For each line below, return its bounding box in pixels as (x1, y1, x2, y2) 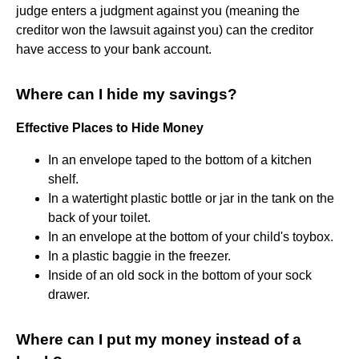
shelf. (48, 171, 79, 186)
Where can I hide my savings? (16, 85, 237, 103)
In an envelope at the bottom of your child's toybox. (48, 229, 333, 244)
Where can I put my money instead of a (16, 330, 301, 348)
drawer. (48, 287, 90, 301)
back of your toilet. (48, 210, 151, 224)
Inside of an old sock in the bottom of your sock (48, 268, 312, 282)
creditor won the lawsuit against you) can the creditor (16, 22, 313, 37)
